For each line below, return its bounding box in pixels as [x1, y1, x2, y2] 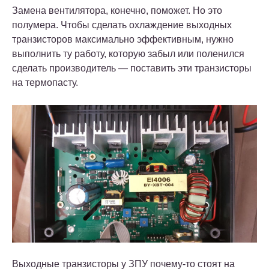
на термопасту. [12, 77, 78, 88]
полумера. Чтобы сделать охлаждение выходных [12, 20, 232, 31]
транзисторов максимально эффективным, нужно [12, 34, 234, 45]
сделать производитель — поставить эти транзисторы [12, 63, 252, 74]
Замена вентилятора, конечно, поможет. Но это [12, 5, 222, 16]
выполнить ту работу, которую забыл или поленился [12, 49, 244, 59]
